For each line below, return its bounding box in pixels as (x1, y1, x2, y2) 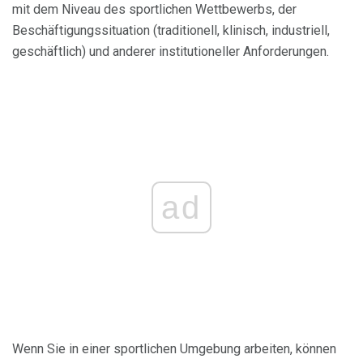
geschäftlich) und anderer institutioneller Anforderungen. (12, 44, 329, 60)
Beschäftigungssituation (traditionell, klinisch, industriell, (12, 23, 330, 39)
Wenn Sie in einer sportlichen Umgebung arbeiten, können (12, 341, 336, 357)
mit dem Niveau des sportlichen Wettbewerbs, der (12, 2, 297, 18)
